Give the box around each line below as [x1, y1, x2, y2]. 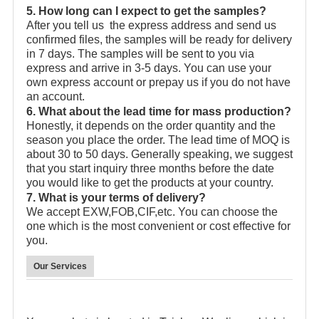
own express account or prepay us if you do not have [26, 76, 291, 88]
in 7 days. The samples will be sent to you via [26, 48, 254, 60]
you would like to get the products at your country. [26, 177, 273, 189]
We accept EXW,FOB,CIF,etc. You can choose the [26, 206, 278, 218]
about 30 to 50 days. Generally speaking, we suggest [26, 148, 293, 160]
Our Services [33, 261, 87, 271]
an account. [26, 90, 85, 103]
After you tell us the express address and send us [26, 19, 276, 31]
